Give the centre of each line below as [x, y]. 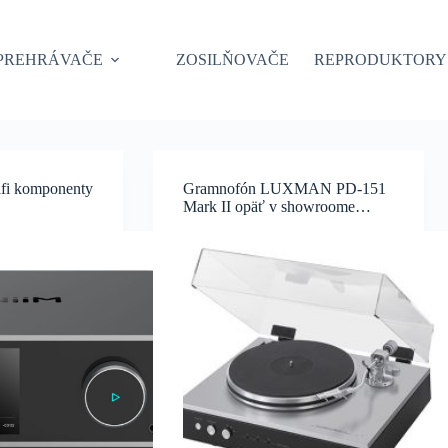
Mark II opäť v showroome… [277, 206]
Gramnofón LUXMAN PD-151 [285, 188]
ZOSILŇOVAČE [233, 59]
